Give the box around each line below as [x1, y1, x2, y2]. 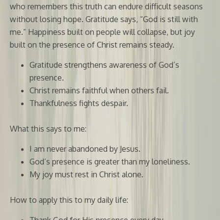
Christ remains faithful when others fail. [29, 85, 169, 95]
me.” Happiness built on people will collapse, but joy [10, 27, 195, 37]
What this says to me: [10, 123, 86, 134]
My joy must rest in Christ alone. [29, 169, 143, 179]
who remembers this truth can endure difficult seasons [10, 1, 203, 11]
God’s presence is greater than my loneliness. [29, 156, 190, 166]
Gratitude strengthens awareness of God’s [29, 59, 179, 70]
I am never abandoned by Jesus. [29, 143, 140, 154]
